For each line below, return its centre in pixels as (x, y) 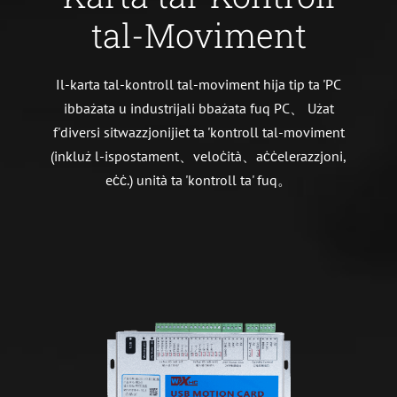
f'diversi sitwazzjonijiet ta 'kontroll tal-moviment (198, 132)
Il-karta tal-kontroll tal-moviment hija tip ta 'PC (198, 84)
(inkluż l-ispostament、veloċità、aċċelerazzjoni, (198, 156)
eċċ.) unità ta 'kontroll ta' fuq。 (198, 179)
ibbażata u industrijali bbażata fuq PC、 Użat (198, 108)
